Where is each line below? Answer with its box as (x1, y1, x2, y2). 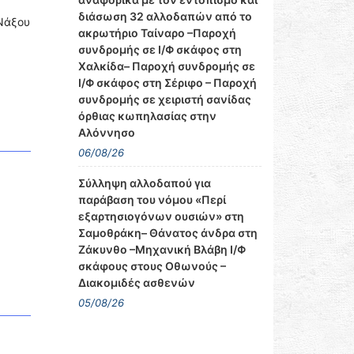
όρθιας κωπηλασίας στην (77, 109, 217, 122)
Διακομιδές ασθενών (77, 276, 195, 289)
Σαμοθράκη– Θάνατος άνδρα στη (77, 226, 258, 239)
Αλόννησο (77, 126, 135, 139)
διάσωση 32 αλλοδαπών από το (77, 9, 252, 23)
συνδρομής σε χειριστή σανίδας (77, 92, 251, 106)
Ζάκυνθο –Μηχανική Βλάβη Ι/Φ (77, 243, 246, 256)
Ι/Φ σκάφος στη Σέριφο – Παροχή (77, 76, 257, 89)
